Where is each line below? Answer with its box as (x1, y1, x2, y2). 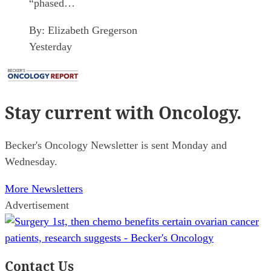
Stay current (5, 101, 111, 125)
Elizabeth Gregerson (48, 24, 137, 37)
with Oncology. (111, 101, 241, 125)
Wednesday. (5, 155, 57, 168)
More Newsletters (5, 182, 83, 195)
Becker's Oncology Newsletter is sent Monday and (5, 139, 227, 151)
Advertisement (5, 198, 69, 211)
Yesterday (29, 41, 72, 53)
